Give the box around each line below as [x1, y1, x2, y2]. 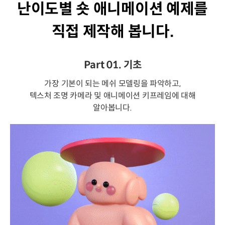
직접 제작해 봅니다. [51, 22, 174, 41]
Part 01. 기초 [83, 59, 142, 71]
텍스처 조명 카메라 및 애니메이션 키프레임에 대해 [29, 90, 196, 101]
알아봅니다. [93, 102, 132, 113]
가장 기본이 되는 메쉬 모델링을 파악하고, [44, 78, 181, 89]
